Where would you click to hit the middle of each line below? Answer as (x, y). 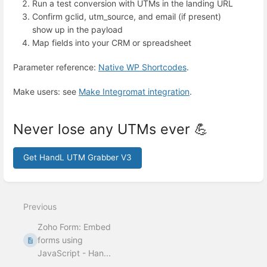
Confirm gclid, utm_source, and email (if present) (127, 16)
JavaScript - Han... (74, 253)
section (31, 188)
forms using (60, 240)
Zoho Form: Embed (74, 227)
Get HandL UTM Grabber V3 (77, 158)
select (28, 198)
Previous (40, 207)
